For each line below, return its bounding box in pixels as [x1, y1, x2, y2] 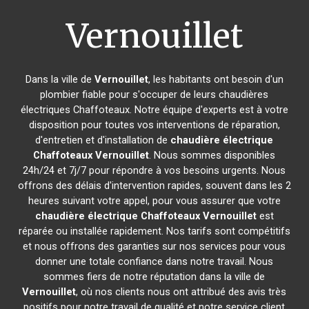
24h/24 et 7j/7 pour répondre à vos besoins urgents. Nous [23, 164, 286, 177]
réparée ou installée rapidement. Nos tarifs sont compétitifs [18, 225, 290, 237]
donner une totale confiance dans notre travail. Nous [35, 255, 274, 268]
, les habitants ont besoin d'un [148, 73, 283, 86]
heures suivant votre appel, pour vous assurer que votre [28, 195, 281, 207]
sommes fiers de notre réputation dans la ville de [43, 270, 266, 283]
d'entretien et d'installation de [35, 134, 171, 146]
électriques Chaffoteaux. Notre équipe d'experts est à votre [20, 103, 288, 116]
